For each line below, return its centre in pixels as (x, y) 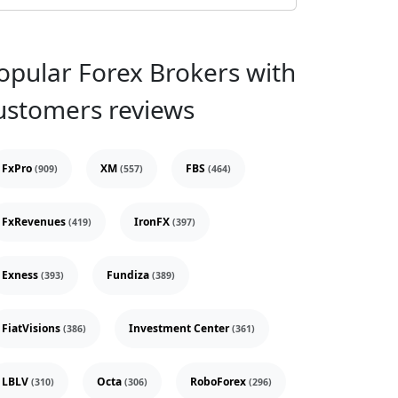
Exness (21, 275)
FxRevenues (35, 222)
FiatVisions (32, 329)
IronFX (153, 222)
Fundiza (129, 275)
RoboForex (219, 382)
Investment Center (180, 329)
